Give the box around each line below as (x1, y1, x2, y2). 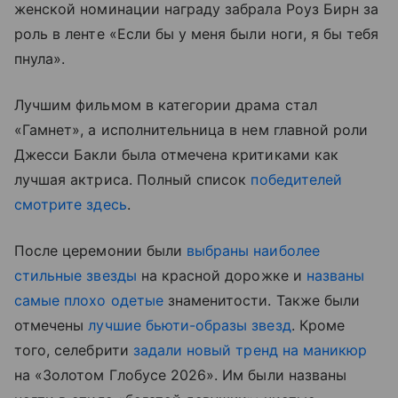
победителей (251, 171, 342, 189)
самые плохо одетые (14, 291, 163, 310)
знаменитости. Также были (163, 291, 361, 310)
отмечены (14, 316, 89, 335)
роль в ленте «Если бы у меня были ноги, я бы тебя (14, 25, 379, 44)
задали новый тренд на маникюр (132, 341, 368, 360)
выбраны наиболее (187, 242, 320, 260)
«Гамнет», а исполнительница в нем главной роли (14, 121, 369, 139)
